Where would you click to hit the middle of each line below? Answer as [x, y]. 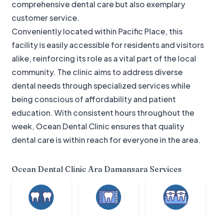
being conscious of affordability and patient [94, 99]
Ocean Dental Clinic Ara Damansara [80, 169]
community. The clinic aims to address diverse [97, 72]
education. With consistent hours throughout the [103, 113]
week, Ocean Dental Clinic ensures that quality [98, 126]
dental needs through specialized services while [101, 86]
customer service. [46, 18]
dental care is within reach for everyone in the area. [106, 140]
